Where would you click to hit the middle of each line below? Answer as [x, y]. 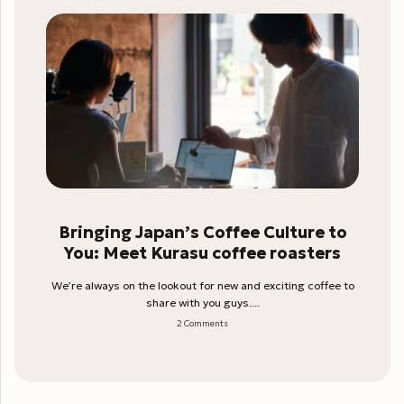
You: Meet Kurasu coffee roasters [202, 252]
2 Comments [202, 323]
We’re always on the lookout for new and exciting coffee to [202, 285]
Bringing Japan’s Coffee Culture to [202, 232]
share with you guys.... [202, 302]
